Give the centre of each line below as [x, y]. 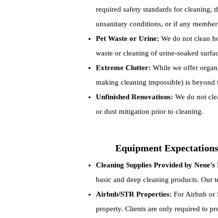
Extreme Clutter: [123, 68]
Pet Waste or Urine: [127, 38]
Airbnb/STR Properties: [134, 194]
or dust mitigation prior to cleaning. [150, 111]
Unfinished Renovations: [135, 97]
